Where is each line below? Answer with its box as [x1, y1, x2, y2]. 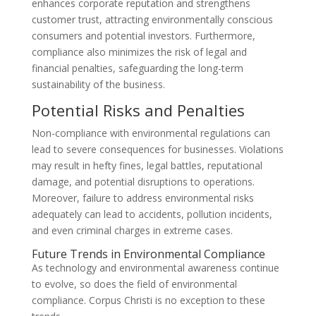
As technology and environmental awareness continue [31, 261, 279, 274]
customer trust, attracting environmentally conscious [31, 13, 273, 26]
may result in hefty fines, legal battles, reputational [31, 159, 262, 172]
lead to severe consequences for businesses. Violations [31, 142, 284, 156]
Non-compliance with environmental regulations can [31, 126, 270, 140]
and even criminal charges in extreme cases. [31, 224, 233, 237]
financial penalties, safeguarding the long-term [31, 61, 243, 75]
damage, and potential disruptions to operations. [31, 175, 255, 188]
